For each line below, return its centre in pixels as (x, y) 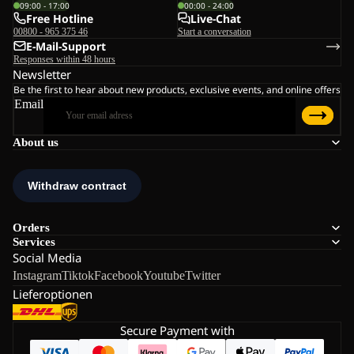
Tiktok (78, 275)
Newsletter (42, 74)
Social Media (47, 257)
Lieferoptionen (53, 294)
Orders (31, 227)
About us (36, 142)
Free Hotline (60, 18)
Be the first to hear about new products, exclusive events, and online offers (177, 89)
